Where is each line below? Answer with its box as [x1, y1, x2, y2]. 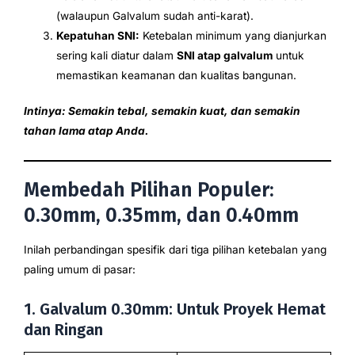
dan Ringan [24, 320, 103, 340]
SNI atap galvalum [177, 48, 273, 62]
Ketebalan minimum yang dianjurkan [139, 29, 327, 42]
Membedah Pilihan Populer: [24, 178, 274, 203]
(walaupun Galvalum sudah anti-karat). [56, 9, 254, 22]
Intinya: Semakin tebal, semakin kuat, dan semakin [24, 105, 300, 118]
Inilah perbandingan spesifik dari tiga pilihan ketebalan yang [24, 243, 326, 257]
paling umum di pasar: [24, 263, 136, 277]
